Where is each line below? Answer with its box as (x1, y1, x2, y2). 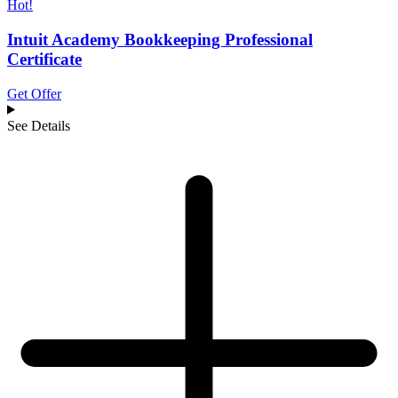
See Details (7, 117, 70, 133)
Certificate (7, 50, 82, 69)
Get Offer (7, 85, 61, 101)
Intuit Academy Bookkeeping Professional (7, 30, 313, 50)
